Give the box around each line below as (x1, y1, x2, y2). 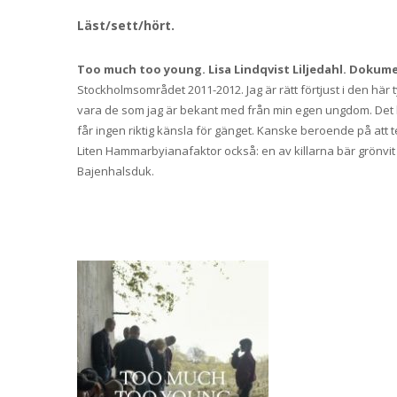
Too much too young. (77, 61, 208, 78)
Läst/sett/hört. (77, 17, 175, 35)
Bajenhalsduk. (77, 163, 154, 180)
